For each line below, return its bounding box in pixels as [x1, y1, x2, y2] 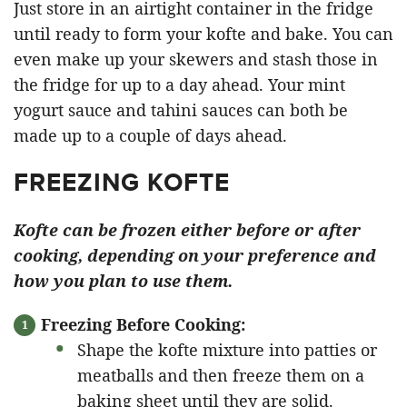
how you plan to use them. [14, 269, 233, 292]
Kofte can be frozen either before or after [14, 218, 361, 241]
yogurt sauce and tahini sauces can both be [14, 98, 348, 121]
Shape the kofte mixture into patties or [77, 338, 377, 361]
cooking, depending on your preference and [14, 243, 376, 266]
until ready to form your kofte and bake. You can [14, 22, 393, 45]
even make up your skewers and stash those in [14, 47, 378, 70]
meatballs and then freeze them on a [77, 363, 364, 386]
